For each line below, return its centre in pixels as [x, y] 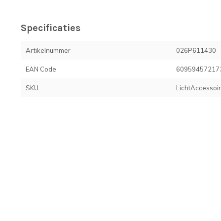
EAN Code [41, 69]
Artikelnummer [48, 50]
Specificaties [51, 28]
